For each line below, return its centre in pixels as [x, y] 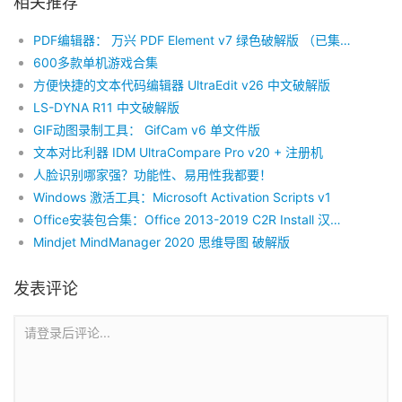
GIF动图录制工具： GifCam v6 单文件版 [147, 130]
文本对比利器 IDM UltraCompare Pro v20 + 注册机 [178, 152]
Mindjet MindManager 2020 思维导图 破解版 [162, 242]
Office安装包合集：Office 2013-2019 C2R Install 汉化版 [336, 219]
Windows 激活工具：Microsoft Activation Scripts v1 [182, 197]
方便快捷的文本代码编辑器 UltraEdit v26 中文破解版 [182, 85]
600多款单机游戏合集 [96, 62]
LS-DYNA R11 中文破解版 [106, 107]
